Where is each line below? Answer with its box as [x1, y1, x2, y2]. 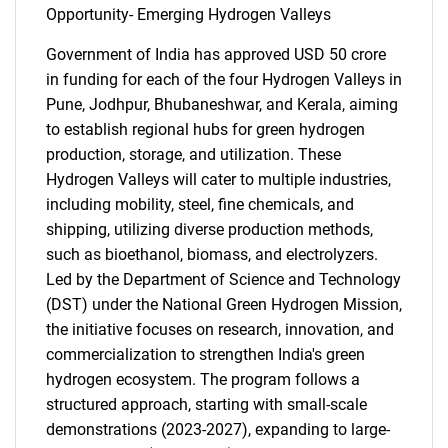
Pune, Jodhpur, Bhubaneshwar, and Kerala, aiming [46, 95, 398, 114]
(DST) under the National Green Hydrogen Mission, [46, 295, 402, 314]
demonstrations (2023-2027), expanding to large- [46, 420, 390, 439]
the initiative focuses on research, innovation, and [46, 320, 394, 339]
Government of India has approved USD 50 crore [46, 45, 386, 64]
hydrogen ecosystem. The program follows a [46, 370, 360, 389]
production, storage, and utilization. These [46, 145, 341, 164]
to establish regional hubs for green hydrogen [46, 120, 365, 139]
